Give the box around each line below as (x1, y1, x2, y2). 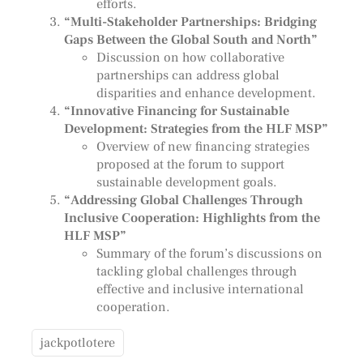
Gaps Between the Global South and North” (63, 30, 318, 48)
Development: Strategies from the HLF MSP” (63, 119, 328, 137)
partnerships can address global (96, 66, 280, 83)
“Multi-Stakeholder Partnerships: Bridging (63, 12, 317, 30)
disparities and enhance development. (96, 83, 316, 101)
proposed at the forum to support (96, 155, 284, 173)
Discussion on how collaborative (96, 48, 284, 66)
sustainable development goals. (96, 173, 277, 190)
